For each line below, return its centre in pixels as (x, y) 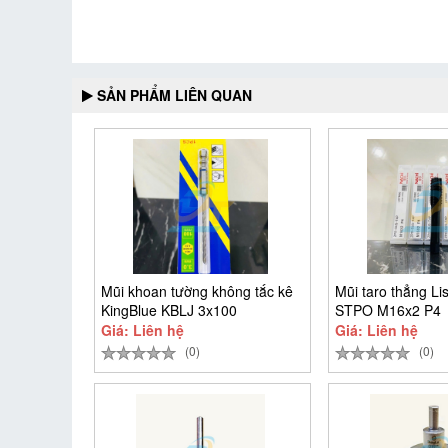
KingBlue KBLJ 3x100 (168, 310)
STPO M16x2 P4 (388, 310)
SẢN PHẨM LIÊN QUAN (174, 95)
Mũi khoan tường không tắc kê (196, 291)
